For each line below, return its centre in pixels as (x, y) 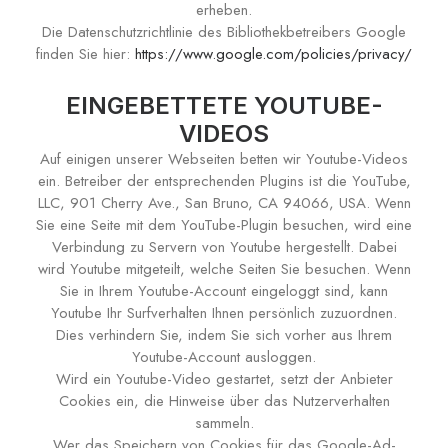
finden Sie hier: (85, 54)
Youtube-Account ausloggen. (224, 357)
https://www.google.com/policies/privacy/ (273, 54)
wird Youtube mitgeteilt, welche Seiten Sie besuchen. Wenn (224, 269)
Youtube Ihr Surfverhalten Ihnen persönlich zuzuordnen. (224, 313)
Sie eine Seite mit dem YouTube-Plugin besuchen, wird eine (224, 225)
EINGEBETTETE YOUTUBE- (224, 105)
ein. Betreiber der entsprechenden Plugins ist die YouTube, (224, 181)
